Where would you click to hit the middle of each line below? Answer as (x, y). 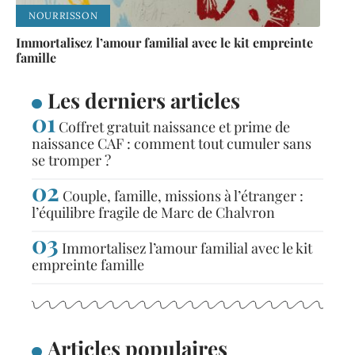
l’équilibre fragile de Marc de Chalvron (153, 213)
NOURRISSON (63, 16)
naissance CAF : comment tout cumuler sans (172, 144)
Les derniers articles (143, 101)
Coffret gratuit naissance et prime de (174, 127)
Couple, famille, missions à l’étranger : (183, 196)
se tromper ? (71, 160)
